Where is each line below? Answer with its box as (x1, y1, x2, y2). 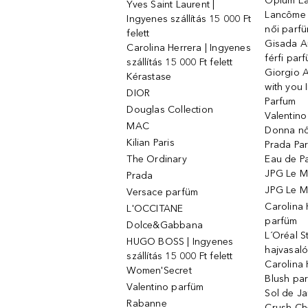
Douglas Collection (126, 104, 214, 115)
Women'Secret (126, 265, 192, 276)
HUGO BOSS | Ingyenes (126, 236, 234, 247)
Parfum (265, 96, 296, 107)
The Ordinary (126, 153, 187, 165)
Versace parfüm (126, 186, 199, 198)
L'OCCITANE (126, 203, 184, 214)
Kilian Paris (126, 137, 175, 148)
